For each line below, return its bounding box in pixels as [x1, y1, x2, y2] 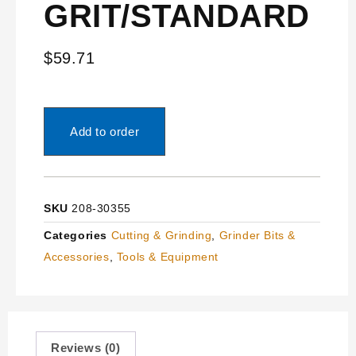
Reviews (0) [51, 340, 121, 354]
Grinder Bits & [219, 228, 296, 242]
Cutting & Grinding [110, 228, 212, 242]
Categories [44, 228, 107, 242]
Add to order [70, 124, 140, 138]
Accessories [44, 250, 110, 263]
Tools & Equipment [116, 250, 219, 263]
